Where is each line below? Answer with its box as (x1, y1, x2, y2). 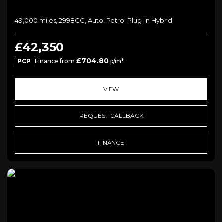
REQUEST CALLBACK (79, 111, 143, 119)
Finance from (33, 57, 76, 65)
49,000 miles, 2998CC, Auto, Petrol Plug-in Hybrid (15, 16, 172, 24)
